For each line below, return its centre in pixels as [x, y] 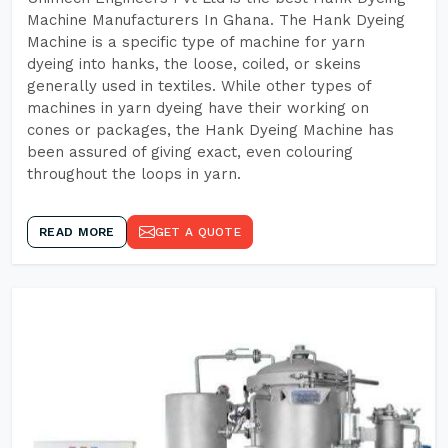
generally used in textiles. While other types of [199, 86]
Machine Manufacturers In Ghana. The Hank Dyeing [216, 20]
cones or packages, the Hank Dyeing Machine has [210, 130]
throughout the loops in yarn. [134, 174]
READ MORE [77, 232]
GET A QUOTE [197, 232]
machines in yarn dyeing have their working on [198, 108]
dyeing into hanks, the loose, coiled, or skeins [194, 64]
